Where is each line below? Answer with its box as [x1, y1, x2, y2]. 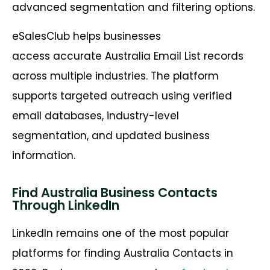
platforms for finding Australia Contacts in [12, 245, 233, 260]
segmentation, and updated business [12, 128, 210, 143]
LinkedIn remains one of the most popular [12, 225, 229, 240]
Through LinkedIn [12, 196, 119, 214]
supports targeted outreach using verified [12, 88, 232, 103]
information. [12, 148, 75, 163]
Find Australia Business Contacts [12, 183, 218, 201]
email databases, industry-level [12, 108, 179, 123]
